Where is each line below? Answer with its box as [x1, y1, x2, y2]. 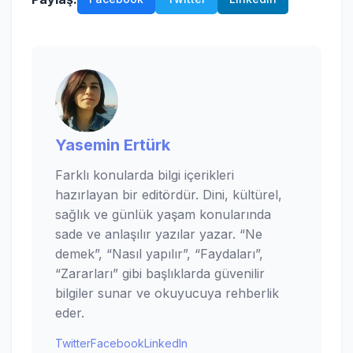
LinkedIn [144, 336, 188, 350]
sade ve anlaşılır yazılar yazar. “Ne [55, 226, 262, 242]
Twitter [55, 336, 91, 350]
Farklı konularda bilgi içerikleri [55, 167, 234, 183]
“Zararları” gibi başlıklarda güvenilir [55, 266, 265, 281]
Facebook [91, 336, 144, 350]
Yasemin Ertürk [55, 136, 170, 154]
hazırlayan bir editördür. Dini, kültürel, [55, 187, 282, 203]
